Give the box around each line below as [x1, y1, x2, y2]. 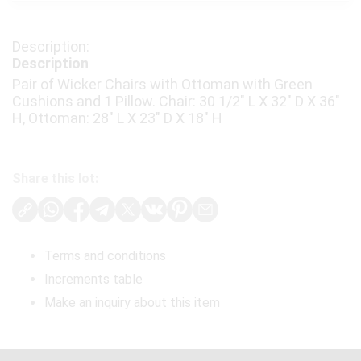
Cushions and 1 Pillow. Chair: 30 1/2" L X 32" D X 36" [12, 93, 340, 110]
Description [12, 55, 89, 73]
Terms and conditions [44, 248, 166, 264]
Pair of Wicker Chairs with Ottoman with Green [12, 76, 313, 93]
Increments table [44, 272, 143, 288]
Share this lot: [12, 171, 98, 187]
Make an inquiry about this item [44, 295, 220, 311]
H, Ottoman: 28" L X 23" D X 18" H [12, 110, 222, 127]
